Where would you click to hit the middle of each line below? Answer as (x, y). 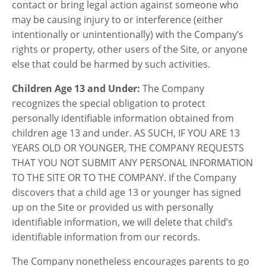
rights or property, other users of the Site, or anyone (130, 49)
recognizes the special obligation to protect (109, 103)
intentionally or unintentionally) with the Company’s (128, 34)
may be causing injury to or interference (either (118, 20)
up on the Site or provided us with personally (113, 207)
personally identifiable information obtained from (123, 118)
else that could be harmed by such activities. (111, 64)
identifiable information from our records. (106, 237)
